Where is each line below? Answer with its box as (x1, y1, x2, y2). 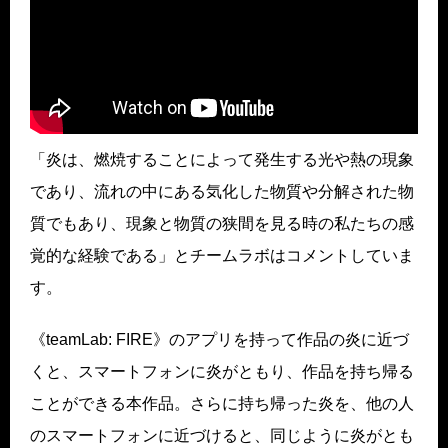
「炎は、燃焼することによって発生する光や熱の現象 (30, 150, 414, 168)
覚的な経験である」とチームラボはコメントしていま (30, 246, 414, 264)
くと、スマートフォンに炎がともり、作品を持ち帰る (30, 362, 414, 380)
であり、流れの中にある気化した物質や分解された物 (30, 182, 414, 200)
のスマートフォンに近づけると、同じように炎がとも (30, 426, 414, 444)
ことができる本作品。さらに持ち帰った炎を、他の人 (30, 394, 414, 412)
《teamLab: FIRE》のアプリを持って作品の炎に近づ (30, 330, 409, 348)
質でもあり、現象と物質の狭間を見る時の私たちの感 (30, 214, 414, 232)
